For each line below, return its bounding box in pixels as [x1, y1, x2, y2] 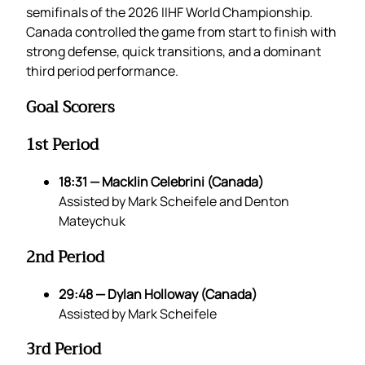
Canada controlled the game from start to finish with [26, 22, 336, 41]
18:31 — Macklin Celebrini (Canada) [59, 173, 264, 191]
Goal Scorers [26, 94, 115, 121]
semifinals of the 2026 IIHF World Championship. [26, 2, 313, 21]
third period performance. [26, 61, 178, 80]
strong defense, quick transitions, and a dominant [26, 42, 321, 60]
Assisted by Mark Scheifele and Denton [59, 192, 289, 211]
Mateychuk [59, 212, 125, 231]
